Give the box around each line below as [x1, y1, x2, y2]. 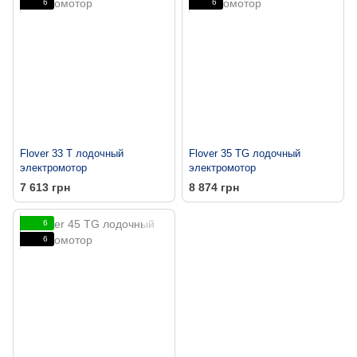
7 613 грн [20, 180, 70, 194]
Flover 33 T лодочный [20, 147, 124, 159]
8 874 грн [189, 180, 239, 194]
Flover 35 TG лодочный [189, 147, 300, 159]
